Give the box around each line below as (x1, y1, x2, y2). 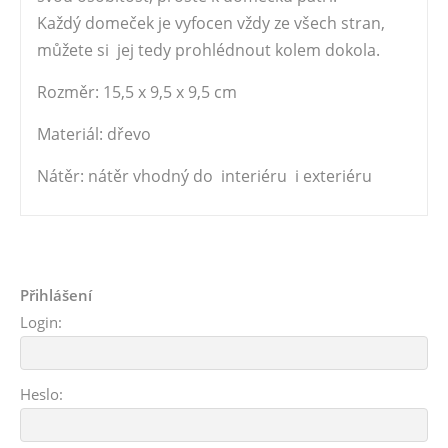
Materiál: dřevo (37, 123, 151, 145)
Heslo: (20, 384, 63, 404)
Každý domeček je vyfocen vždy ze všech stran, (37, 12, 385, 34)
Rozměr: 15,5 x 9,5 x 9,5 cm (37, 81, 237, 103)
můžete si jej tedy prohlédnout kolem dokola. (37, 39, 384, 61)
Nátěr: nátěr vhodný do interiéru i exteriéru (37, 165, 372, 187)
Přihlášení (20, 285, 92, 305)
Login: (20, 312, 62, 332)
